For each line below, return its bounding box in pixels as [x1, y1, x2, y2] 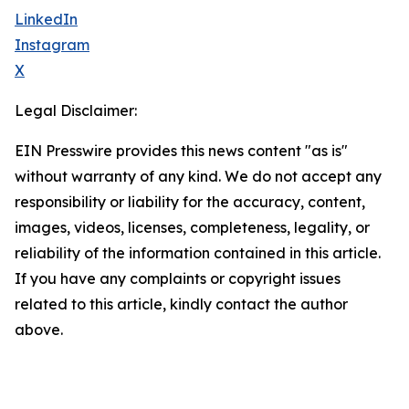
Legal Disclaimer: [15, 101, 137, 121]
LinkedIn [15, 10, 78, 29]
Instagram [15, 36, 89, 55]
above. [15, 320, 63, 340]
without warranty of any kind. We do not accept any [15, 167, 382, 186]
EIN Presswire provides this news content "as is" [15, 142, 348, 161]
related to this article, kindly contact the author [15, 295, 348, 314]
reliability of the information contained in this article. [15, 244, 381, 263]
